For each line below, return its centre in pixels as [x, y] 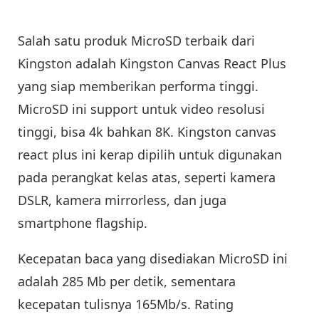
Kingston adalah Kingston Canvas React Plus [152, 63]
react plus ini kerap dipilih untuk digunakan [150, 154]
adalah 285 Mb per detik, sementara [127, 281]
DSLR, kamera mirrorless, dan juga [122, 200]
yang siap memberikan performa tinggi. [138, 86]
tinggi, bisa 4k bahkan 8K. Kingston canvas [147, 131]
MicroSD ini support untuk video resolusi [141, 109]
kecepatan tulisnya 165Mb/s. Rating [126, 304]
